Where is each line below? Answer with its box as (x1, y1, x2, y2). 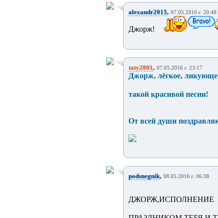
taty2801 (128, 64, 153, 71)
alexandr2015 (128, 8, 167, 16)
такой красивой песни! (128, 90, 210, 98)
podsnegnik (128, 172, 160, 180)
